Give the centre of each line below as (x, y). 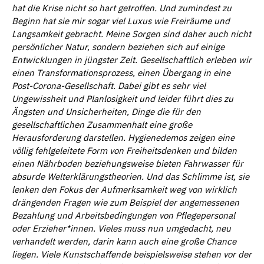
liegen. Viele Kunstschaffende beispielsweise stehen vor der (132, 254)
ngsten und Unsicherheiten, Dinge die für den (109, 111)
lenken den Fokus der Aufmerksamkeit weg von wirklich (124, 189)
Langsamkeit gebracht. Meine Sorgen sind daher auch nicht (131, 34)
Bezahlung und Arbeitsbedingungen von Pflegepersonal (123, 215)
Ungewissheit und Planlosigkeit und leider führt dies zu (123, 98)
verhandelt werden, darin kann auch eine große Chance (124, 241)
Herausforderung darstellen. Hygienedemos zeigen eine (123, 137)
